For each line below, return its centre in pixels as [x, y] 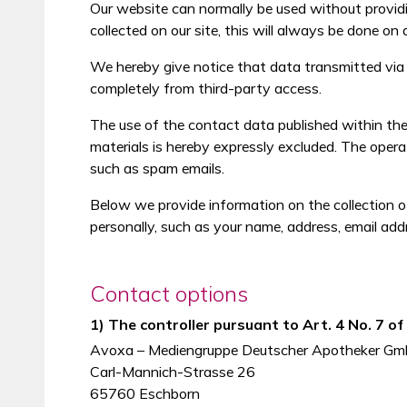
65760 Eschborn [144, 393]
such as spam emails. [157, 168]
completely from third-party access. [205, 88]
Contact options [169, 293]
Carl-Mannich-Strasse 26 [172, 372]
